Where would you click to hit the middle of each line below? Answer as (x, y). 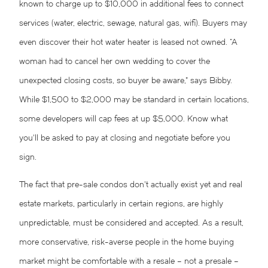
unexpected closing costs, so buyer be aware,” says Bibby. (126, 81)
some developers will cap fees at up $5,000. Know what (124, 120)
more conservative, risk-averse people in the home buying (127, 243)
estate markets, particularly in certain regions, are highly (121, 205)
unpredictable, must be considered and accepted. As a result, (131, 224)
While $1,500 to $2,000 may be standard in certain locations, (134, 100)
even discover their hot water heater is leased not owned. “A (128, 43)
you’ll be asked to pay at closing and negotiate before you (125, 139)
